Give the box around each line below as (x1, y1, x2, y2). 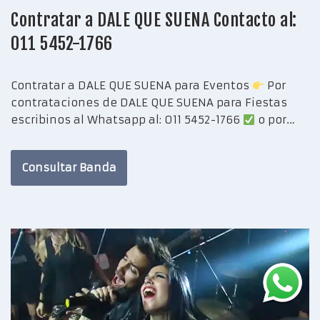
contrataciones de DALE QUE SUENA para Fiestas (11, 96, 287, 110)
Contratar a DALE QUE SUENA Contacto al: (11, 9, 297, 31)
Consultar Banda (21, 161, 116, 175)
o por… (255, 113, 299, 127)
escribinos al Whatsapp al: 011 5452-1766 (11, 113, 243, 127)
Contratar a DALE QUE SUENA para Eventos (11, 79, 252, 93)
